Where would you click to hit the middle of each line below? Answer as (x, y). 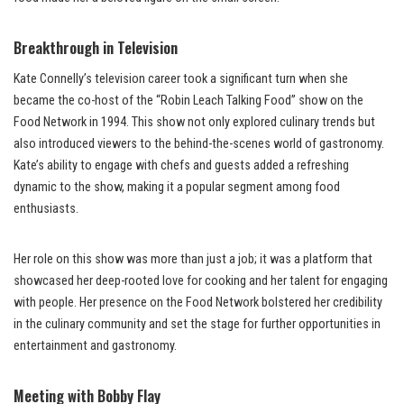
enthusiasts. (46, 209)
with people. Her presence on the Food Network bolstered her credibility (198, 303)
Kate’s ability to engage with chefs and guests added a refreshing (181, 166)
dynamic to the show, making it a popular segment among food (177, 188)
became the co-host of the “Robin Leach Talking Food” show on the (188, 101)
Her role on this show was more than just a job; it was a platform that (193, 260)
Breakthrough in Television (96, 48)
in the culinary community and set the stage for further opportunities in (197, 325)
